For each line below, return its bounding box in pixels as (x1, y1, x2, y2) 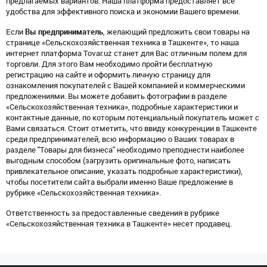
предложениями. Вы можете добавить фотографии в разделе (6, 92, 227, 101)
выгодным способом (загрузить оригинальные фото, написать (6, 156, 231, 165)
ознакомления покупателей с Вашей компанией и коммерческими (6, 81, 245, 90)
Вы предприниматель (25, 27, 103, 36)
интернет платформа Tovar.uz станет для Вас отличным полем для (6, 49, 247, 58)
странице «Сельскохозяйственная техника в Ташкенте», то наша (6, 38, 239, 47)
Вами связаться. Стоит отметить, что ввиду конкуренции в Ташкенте (6, 124, 257, 133)
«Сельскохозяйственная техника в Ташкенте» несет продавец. (6, 219, 232, 228)
